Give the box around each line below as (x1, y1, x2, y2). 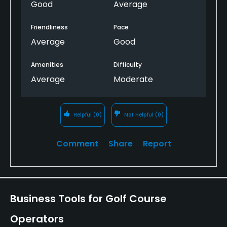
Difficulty (113, 60, 142, 69)
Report (142, 137, 171, 149)
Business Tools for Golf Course (10, 191, 167, 206)
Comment (56, 137, 98, 149)
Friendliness (31, 22, 68, 31)
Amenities (31, 60, 63, 69)
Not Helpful (123, 110, 156, 119)
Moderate (113, 73, 153, 85)
